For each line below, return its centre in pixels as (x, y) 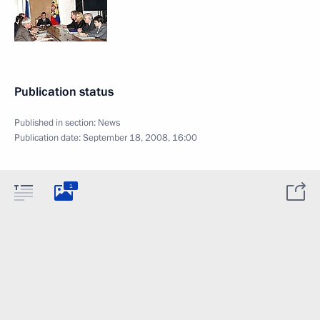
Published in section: (56, 123)
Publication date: (49, 138)
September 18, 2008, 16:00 (140, 138)
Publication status (64, 92)
